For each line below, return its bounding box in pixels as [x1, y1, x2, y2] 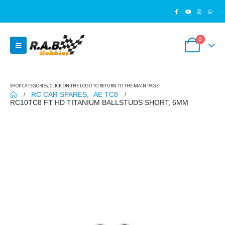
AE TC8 [93, 90, 118, 98]
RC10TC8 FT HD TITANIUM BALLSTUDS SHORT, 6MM [10, 98, 188, 106]
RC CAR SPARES [31, 90, 87, 98]
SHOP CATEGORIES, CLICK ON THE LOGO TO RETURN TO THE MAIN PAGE [10, 82, 159, 89]
